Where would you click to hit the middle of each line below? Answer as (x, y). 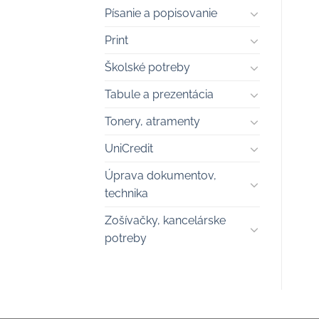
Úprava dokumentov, (161, 176)
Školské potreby (147, 68)
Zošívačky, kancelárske (165, 221)
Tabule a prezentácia (159, 95)
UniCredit (129, 149)
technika (126, 194)
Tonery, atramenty (152, 122)
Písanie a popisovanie (161, 14)
